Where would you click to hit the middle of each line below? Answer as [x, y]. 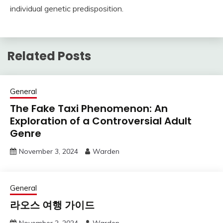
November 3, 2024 [49, 151]
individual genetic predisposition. [67, 8]
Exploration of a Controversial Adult [101, 121]
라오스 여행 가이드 [52, 205]
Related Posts [49, 56]
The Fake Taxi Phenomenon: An [89, 108]
